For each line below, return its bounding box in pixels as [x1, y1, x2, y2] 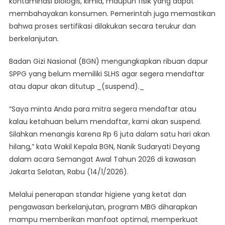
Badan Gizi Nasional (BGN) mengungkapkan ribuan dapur [9, 56, 208, 67]
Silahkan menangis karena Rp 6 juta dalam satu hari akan [9, 129, 210, 140]
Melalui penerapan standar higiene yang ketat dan [9, 189, 186, 200]
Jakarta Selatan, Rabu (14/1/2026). [9, 167, 129, 177]
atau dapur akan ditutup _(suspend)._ [9, 81, 144, 92]
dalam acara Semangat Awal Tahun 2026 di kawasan [9, 154, 196, 165]
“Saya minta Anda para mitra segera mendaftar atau [9, 104, 196, 115]
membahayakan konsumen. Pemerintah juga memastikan [9, 9, 215, 19]
